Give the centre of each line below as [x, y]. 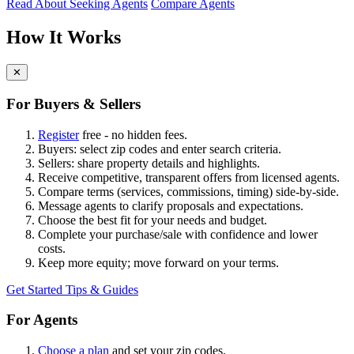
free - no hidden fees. [133, 134]
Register [58, 134]
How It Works [64, 38]
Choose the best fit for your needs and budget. [153, 220]
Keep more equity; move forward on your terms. [158, 262]
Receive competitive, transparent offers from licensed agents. [189, 177]
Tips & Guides [102, 289]
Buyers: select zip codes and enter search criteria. [160, 149]
